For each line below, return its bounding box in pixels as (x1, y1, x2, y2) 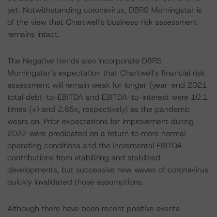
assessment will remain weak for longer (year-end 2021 (7, 80, 207, 90)
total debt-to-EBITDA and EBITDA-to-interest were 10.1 (7, 92, 207, 102)
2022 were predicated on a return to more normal (7, 128, 186, 139)
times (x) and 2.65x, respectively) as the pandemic (7, 104, 190, 114)
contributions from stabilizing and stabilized (7, 153, 160, 163)
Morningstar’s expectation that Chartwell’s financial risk (7, 68, 205, 78)
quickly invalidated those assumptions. (7, 177, 144, 187)
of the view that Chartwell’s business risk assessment (7, 17, 198, 27)
